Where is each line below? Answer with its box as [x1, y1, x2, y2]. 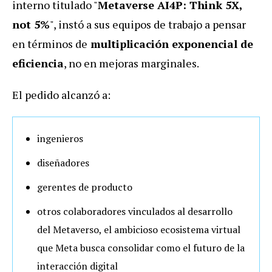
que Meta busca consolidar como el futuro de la [37, 240, 245, 254]
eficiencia [12, 55, 64, 70]
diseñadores [37, 155, 89, 169]
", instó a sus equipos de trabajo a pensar [50, 16, 246, 32]
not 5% [12, 16, 50, 32]
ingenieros [37, 131, 83, 145]
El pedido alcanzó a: [12, 87, 110, 102]
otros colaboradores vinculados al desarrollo [37, 204, 233, 218]
